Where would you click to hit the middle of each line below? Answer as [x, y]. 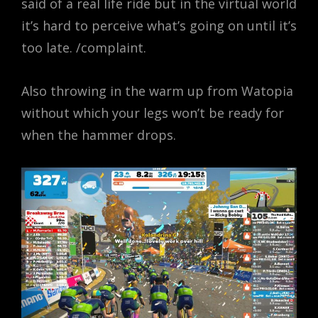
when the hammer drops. [99, 135]
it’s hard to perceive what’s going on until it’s [159, 26]
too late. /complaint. [84, 48]
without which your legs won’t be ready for [153, 113]
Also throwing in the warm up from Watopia [157, 91]
